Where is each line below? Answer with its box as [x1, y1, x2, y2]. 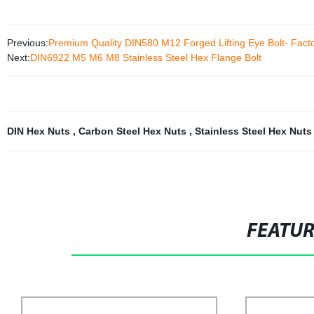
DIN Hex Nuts [6, 125, 73, 137]
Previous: [6, 37, 48, 48]
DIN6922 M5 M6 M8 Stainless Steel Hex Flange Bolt [29, 52, 264, 63]
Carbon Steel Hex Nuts [78, 125, 189, 137]
